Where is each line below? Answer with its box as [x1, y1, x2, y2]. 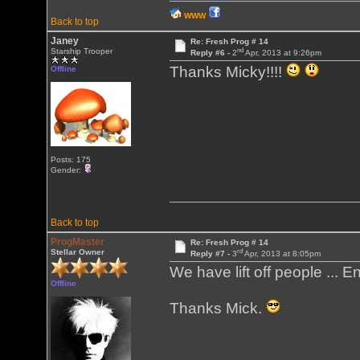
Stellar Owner [51, 247, 105, 256]
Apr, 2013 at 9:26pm [243, 48, 321, 58]
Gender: [51, 166, 84, 174]
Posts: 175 [51, 155, 92, 164]
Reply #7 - [190, 249, 232, 259]
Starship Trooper [51, 47, 113, 55]
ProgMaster [51, 236, 105, 247]
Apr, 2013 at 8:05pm [242, 249, 321, 259]
